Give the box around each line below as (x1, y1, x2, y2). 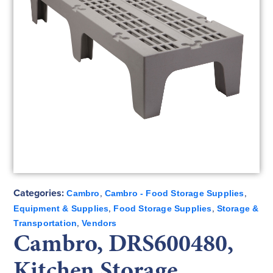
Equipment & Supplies (13, 204, 109, 214)
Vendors (82, 218, 117, 229)
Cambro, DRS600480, (13, 226, 234, 260)
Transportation (13, 218, 77, 229)
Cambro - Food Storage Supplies (104, 188, 244, 199)
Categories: (13, 186, 65, 200)
